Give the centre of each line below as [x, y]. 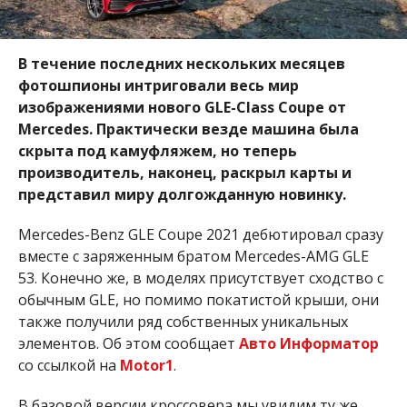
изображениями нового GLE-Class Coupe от [182, 107]
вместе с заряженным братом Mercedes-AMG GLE [193, 256]
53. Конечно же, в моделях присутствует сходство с [200, 278]
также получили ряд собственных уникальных [183, 322]
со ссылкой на [69, 365]
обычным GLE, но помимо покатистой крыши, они [198, 300]
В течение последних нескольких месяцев [181, 64]
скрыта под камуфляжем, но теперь [157, 151]
